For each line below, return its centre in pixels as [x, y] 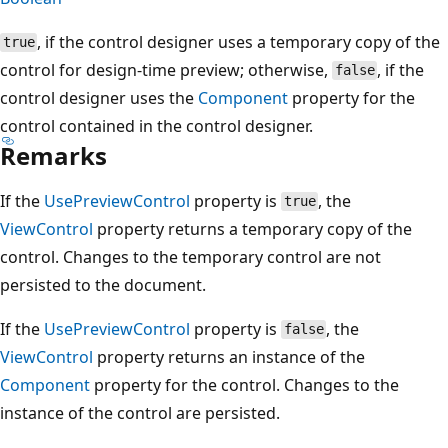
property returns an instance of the [229, 356]
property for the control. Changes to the [244, 384]
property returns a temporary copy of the [252, 228]
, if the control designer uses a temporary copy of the [239, 41]
